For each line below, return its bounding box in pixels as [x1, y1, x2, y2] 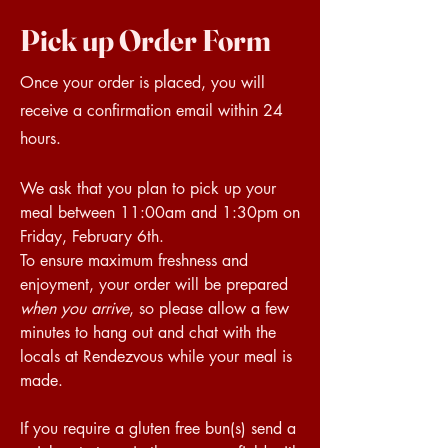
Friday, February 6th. [20, 226, 169, 247]
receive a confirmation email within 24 [20, 100, 283, 121]
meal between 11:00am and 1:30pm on [20, 202, 300, 223]
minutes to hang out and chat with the [20, 322, 276, 343]
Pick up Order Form [20, 22, 276, 59]
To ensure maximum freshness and [20, 250, 248, 271]
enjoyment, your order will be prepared [20, 274, 288, 295]
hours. [20, 128, 61, 149]
